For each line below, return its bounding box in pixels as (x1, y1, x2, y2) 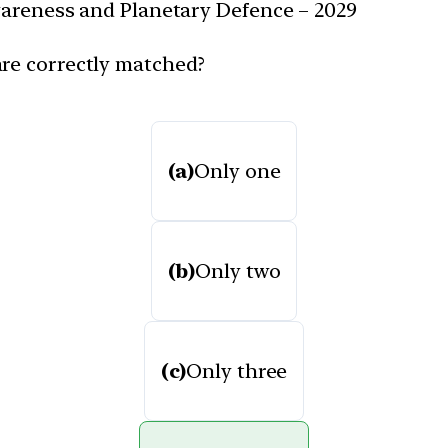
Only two (195, 258, 281, 283)
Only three (186, 358, 288, 383)
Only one (194, 158, 281, 183)
